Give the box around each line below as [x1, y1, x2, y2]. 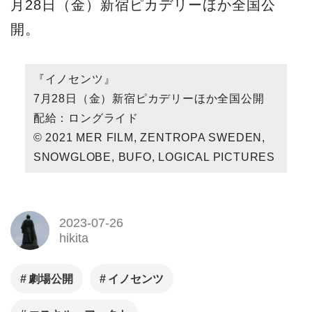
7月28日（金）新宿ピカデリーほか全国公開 [33, 92, 265, 104]
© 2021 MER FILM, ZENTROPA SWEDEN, [33, 131, 266, 143]
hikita [58, 231, 88, 246]
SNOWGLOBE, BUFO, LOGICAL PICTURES [33, 150, 276, 163]
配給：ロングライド [33, 111, 139, 124]
